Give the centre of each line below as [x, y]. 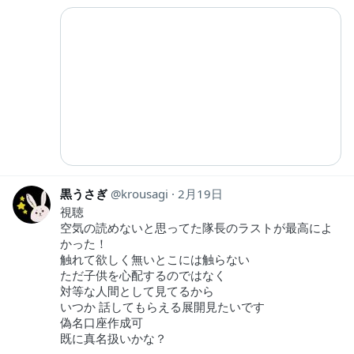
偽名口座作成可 [102, 323]
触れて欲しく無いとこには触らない [155, 260]
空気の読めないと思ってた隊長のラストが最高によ [196, 228]
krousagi [145, 194]
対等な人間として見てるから [137, 291]
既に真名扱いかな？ [113, 339]
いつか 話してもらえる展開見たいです [162, 307]
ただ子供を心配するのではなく [143, 275]
